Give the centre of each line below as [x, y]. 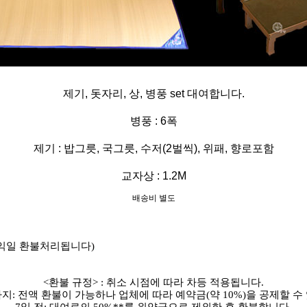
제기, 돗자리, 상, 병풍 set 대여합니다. [153, 94]
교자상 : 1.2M [153, 176]
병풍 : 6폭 [153, 121]
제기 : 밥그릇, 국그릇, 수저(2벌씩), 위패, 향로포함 [153, 149]
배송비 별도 [153, 198]
